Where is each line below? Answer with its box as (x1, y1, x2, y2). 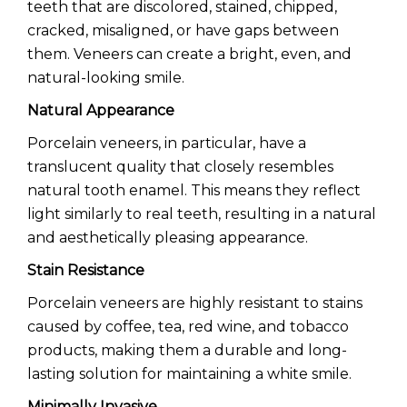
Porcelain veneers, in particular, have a (27, 134, 306, 152)
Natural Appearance (27, 102, 178, 119)
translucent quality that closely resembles (27, 158, 333, 175)
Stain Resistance (27, 262, 148, 279)
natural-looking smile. (27, 69, 188, 86)
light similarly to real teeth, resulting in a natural (27, 205, 376, 223)
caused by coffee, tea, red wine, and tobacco (27, 318, 349, 335)
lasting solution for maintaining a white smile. (27, 365, 355, 382)
